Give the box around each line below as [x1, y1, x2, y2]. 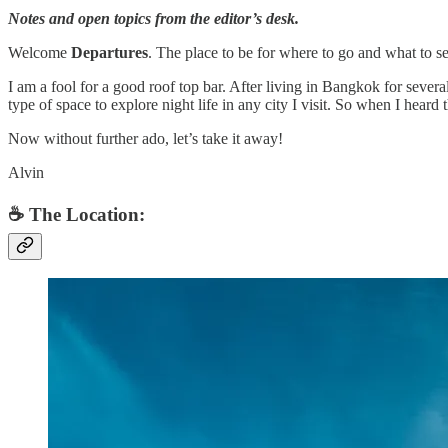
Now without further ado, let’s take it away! [8, 129, 283, 147]
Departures [71, 43, 148, 61]
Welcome [8, 43, 71, 61]
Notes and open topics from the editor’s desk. [8, 9, 299, 27]
